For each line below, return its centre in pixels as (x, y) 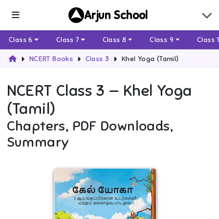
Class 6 (21, 40)
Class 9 (162, 40)
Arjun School (116, 15)
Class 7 (67, 40)
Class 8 (114, 40)
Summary (38, 142)
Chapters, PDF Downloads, (90, 126)
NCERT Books (51, 59)
